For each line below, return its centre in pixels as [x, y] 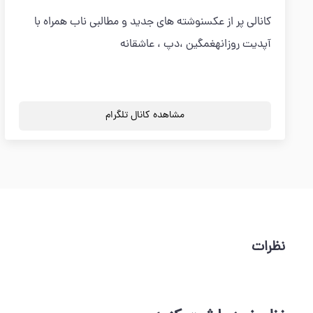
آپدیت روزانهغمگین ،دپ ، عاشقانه [196, 45]
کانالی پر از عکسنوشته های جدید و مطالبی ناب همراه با [153, 22]
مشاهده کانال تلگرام [145, 116]
